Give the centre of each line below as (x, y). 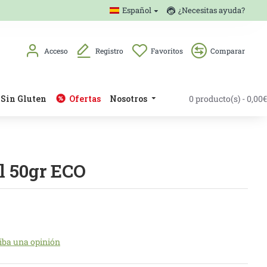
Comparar (228, 51)
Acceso (56, 51)
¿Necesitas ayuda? (212, 10)
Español (137, 10)
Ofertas (85, 98)
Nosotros (128, 98)
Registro (109, 51)
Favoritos (167, 51)
